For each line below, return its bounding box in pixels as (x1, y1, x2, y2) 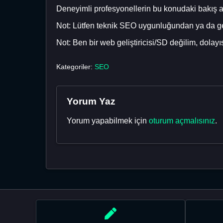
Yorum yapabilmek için (67, 116, 149, 125)
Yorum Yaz (67, 96, 115, 107)
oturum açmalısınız (149, 116, 215, 125)
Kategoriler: (56, 62, 95, 71)
